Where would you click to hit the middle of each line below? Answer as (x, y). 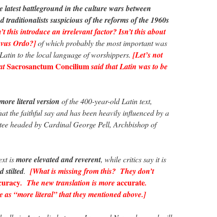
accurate (131, 182)
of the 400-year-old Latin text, (106, 101)
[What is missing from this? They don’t (92, 171)
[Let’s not (148, 54)
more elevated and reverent (58, 159)
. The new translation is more (69, 182)
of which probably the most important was (101, 43)
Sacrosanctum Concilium (49, 66)
